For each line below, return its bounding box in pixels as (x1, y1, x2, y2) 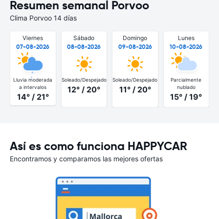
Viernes (22, 34, 44, 42)
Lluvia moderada (13, 76, 53, 83)
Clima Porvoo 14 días (10, 14, 77, 22)
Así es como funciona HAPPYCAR (10, 138, 187, 153)
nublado (176, 84, 196, 90)
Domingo (123, 34, 148, 42)
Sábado (73, 34, 95, 42)
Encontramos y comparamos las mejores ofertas (10, 154, 163, 163)
